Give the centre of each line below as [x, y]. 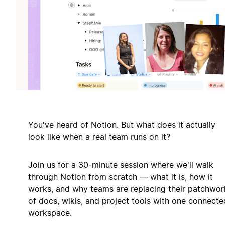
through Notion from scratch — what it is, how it [121, 177]
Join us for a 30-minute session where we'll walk [121, 164]
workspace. [50, 213]
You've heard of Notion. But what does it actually [122, 124]
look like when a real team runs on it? [99, 136]
